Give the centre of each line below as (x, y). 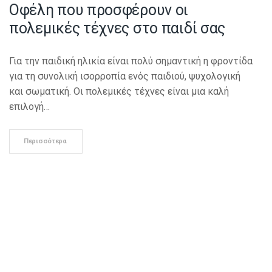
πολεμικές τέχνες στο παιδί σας (117, 28)
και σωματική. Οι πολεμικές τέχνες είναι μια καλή (119, 91)
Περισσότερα (45, 141)
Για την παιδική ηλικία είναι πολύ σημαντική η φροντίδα (131, 61)
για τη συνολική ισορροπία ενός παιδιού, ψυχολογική (125, 76)
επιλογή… (29, 106)
